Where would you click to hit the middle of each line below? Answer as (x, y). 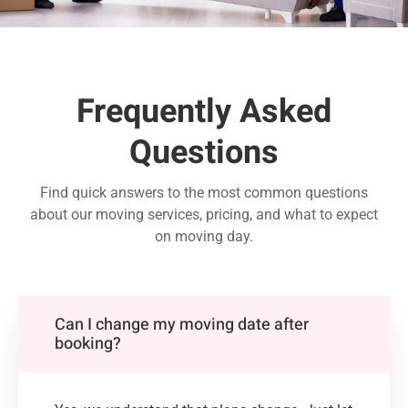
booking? (88, 344)
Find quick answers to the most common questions (204, 193)
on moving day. (204, 237)
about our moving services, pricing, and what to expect (204, 215)
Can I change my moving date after (182, 325)
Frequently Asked (204, 112)
